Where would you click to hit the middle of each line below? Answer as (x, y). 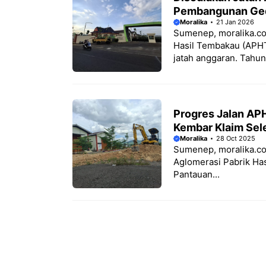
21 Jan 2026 (235, 22)
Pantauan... (197, 175)
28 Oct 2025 (236, 139)
